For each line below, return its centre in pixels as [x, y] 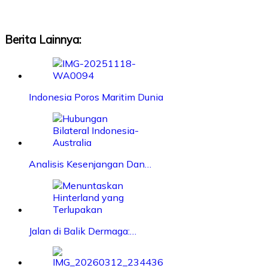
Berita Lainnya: [43, 39]
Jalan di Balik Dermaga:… [83, 231]
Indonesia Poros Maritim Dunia [96, 97]
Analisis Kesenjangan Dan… [90, 164]
